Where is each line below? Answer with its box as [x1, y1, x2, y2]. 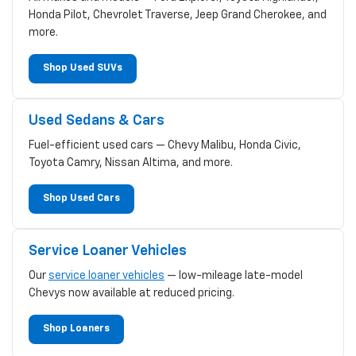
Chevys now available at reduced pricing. [29, 287, 234, 299]
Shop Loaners [43, 323, 110, 334]
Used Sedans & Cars [29, 113, 164, 128]
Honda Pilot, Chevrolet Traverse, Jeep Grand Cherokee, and [29, 9, 327, 21]
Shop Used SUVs [43, 63, 122, 73]
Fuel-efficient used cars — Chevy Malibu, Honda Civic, [29, 139, 301, 151]
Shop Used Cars [43, 193, 120, 203]
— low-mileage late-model [164, 269, 303, 281]
